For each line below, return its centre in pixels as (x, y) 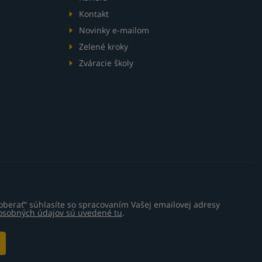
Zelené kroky (103, 47)
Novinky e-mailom (114, 30)
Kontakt (94, 14)
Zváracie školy (106, 63)
